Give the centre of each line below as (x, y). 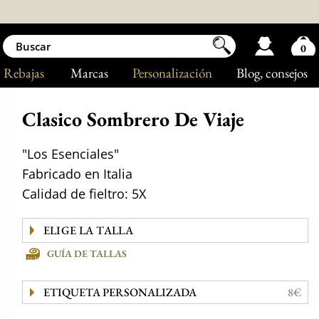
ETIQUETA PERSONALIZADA (120, 292)
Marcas (89, 73)
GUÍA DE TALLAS (87, 253)
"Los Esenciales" (71, 154)
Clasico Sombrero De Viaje (134, 119)
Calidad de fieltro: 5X (84, 194)
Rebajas (24, 73)
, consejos (284, 73)
